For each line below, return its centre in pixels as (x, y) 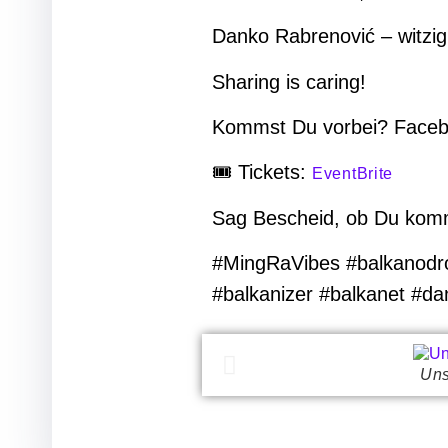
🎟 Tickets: (262, 172)
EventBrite (352, 174)
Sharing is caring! (292, 81)
